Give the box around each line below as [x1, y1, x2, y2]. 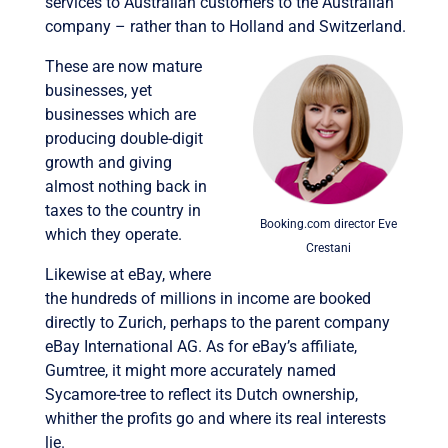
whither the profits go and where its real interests [44, 408, 386, 428]
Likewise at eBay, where [44, 264, 211, 284]
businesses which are [44, 104, 196, 124]
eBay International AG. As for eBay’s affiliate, [44, 336, 357, 356]
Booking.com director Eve [259, 216, 397, 231]
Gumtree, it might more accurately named [44, 360, 336, 380]
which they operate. [44, 224, 182, 244]
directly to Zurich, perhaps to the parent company [44, 312, 390, 332]
